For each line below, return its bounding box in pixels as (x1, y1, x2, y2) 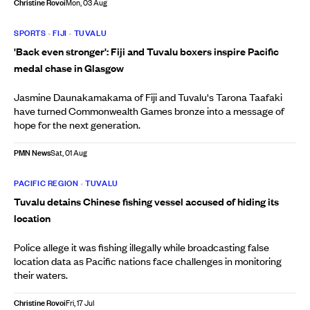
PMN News (14, 147, 51, 158)
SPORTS (14, 27, 46, 39)
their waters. (14, 268, 68, 282)
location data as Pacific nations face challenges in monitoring (14, 254, 282, 268)
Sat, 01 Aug (51, 147, 87, 158)
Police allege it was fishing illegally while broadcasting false (14, 240, 269, 254)
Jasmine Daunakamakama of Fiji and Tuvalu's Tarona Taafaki (14, 90, 282, 104)
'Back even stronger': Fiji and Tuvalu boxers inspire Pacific (14, 44, 279, 58)
